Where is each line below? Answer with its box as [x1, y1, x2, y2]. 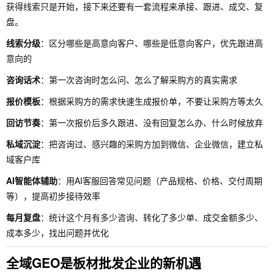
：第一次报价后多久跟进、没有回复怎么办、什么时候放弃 [40, 116, 263, 128]
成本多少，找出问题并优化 [6, 226, 109, 239]
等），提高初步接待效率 [6, 190, 100, 202]
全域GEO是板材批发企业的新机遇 [6, 253, 201, 272]
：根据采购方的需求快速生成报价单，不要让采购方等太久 [40, 95, 263, 107]
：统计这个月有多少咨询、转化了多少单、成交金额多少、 [40, 211, 263, 223]
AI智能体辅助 [6, 174, 57, 187]
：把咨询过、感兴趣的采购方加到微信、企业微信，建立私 [40, 138, 263, 150]
